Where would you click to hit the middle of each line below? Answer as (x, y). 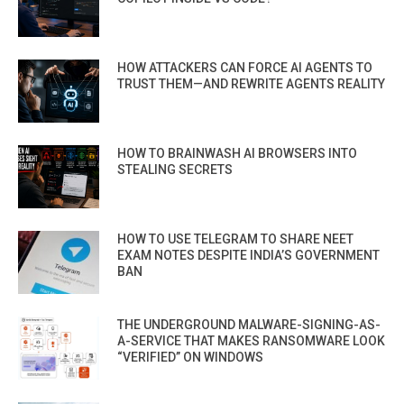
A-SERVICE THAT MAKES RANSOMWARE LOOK (251, 340)
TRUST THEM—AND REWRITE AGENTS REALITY (251, 83)
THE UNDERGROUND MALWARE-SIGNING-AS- (249, 324)
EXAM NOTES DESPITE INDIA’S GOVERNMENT (248, 255)
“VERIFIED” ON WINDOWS (190, 357)
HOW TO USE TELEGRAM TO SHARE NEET (235, 239)
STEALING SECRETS (175, 169)
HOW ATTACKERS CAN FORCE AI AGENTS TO (245, 67)
